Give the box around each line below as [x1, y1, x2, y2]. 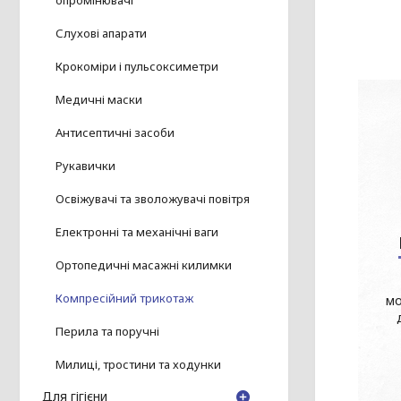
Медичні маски [55, 91, 142, 108]
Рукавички [55, 158, 115, 175]
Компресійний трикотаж [55, 290, 193, 307]
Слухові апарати [55, 25, 147, 42]
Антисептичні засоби [55, 124, 175, 141]
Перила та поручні [55, 323, 159, 340]
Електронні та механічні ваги [55, 224, 218, 241]
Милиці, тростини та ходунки [55, 356, 221, 373]
